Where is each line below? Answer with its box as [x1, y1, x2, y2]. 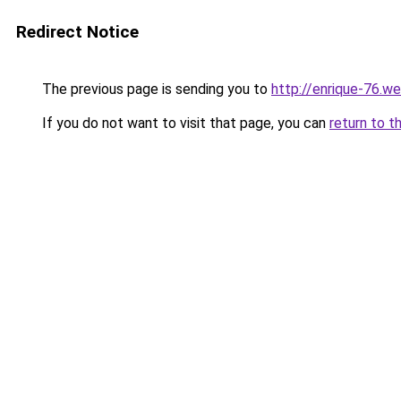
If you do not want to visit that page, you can [38, 115, 329, 132]
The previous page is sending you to [38, 81, 271, 98]
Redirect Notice [16, 21, 139, 42]
